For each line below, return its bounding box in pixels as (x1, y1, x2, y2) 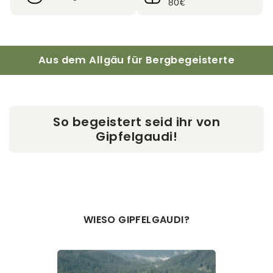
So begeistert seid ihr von (53, 113, 220, 131)
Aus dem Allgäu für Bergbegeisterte (38, 53, 235, 68)
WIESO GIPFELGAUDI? (83, 213, 190, 227)
